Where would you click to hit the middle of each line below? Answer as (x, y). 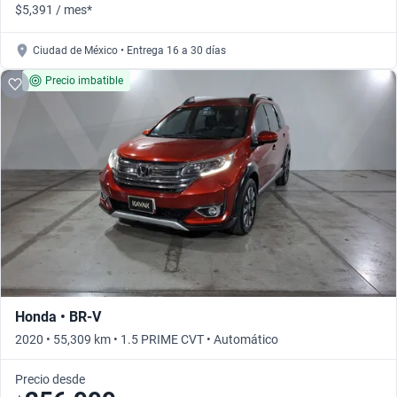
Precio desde (50, 380)
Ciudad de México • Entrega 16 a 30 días (129, 51)
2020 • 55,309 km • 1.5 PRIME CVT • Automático (147, 340)
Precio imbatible (84, 81)
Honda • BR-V (58, 317)
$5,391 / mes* (54, 10)
